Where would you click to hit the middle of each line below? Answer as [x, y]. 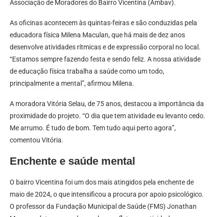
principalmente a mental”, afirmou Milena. [72, 84]
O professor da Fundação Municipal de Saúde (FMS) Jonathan [103, 207]
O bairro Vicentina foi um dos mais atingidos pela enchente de [102, 182]
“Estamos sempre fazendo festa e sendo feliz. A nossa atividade [105, 59]
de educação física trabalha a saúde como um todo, [87, 71]
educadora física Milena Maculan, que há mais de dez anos [97, 35]
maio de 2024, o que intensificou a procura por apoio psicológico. [107, 194]
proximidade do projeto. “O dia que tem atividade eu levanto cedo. [108, 116]
